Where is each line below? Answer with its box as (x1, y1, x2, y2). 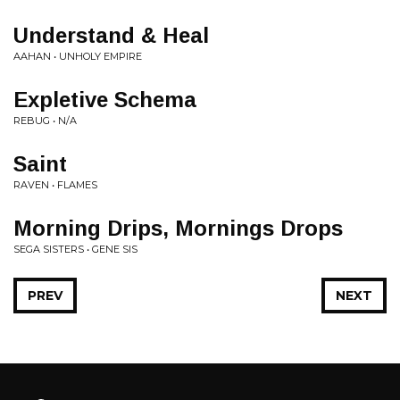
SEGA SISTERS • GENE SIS (13, 243, 137, 255)
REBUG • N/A (13, 114, 77, 127)
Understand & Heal (13, 23, 209, 47)
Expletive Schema (13, 87, 196, 112)
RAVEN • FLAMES (13, 179, 97, 191)
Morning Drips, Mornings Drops (13, 216, 343, 240)
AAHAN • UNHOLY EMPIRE (13, 50, 142, 62)
